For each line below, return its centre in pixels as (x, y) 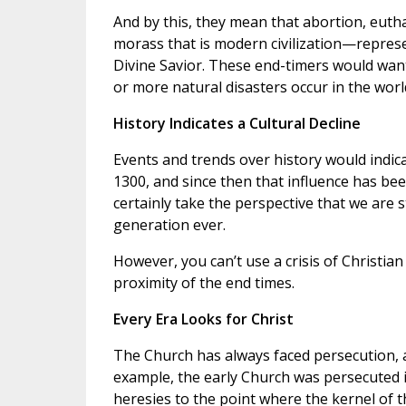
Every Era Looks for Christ (203, 319)
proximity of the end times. (203, 283)
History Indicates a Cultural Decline (237, 124)
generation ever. (169, 225)
